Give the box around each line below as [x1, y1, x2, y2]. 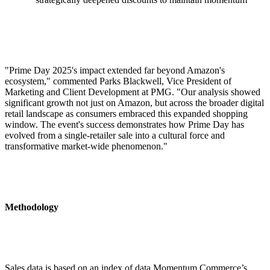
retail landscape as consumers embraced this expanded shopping [5, 108, 248, 119]
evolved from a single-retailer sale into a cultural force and [5, 130, 225, 140]
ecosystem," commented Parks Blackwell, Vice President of [5, 75, 231, 86]
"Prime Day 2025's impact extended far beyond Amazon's [5, 64, 225, 75]
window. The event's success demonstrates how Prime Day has [5, 119, 244, 130]
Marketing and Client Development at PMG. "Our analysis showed [5, 86, 260, 97]
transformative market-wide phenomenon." [5, 140, 168, 151]
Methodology [5, 202, 58, 212]
